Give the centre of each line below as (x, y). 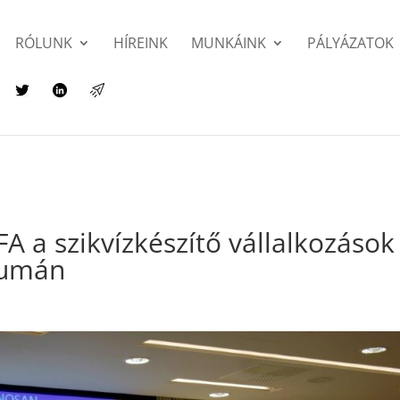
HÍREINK (141, 43)
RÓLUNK (44, 43)
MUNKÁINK (229, 43)
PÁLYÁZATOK (351, 43)
